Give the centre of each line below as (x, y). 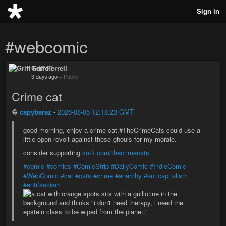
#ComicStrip (91, 166)
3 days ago (44, 76)
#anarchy (128, 175)
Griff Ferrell (49, 68)
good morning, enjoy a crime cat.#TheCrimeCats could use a (112, 130)
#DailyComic (129, 166)
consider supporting (53, 153)
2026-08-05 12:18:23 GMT (96, 112)
